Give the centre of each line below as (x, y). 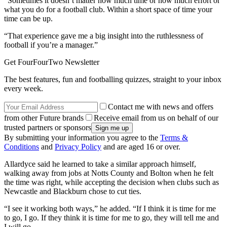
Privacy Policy (78, 146)
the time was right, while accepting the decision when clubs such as (111, 182)
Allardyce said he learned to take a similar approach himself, (100, 164)
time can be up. (28, 18)
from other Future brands (44, 118)
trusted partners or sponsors (48, 127)
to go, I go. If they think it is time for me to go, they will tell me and (111, 217)
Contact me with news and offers (161, 106)
